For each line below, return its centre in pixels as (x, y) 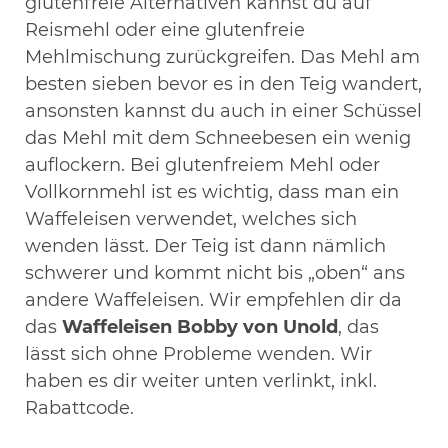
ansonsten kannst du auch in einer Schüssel (223, 110)
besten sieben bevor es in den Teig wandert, (223, 83)
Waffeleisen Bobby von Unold (200, 326)
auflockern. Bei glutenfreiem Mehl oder (202, 164)
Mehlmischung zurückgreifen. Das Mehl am (222, 56)
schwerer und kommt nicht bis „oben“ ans (215, 272)
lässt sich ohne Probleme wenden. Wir (198, 353)
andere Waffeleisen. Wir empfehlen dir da (213, 299)
